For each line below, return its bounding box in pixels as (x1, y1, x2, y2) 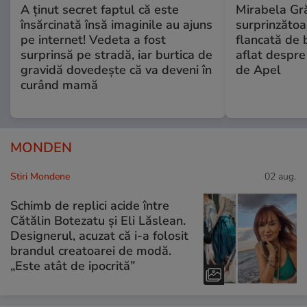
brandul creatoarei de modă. (10, 243, 171, 260)
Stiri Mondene (10, 169, 70, 183)
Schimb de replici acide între (10, 197, 169, 214)
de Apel (235, 61, 281, 78)
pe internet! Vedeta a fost (21, 31, 166, 48)
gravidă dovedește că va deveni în (21, 61, 212, 78)
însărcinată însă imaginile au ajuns (21, 16, 212, 33)
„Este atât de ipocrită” (10, 258, 135, 275)
